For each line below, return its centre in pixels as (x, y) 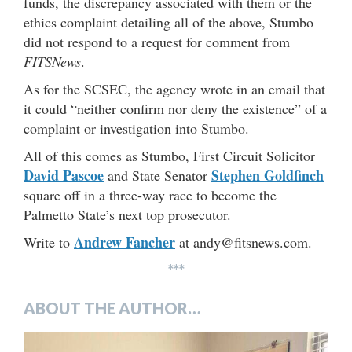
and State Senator (158, 175)
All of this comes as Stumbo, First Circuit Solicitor (169, 155)
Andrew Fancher (125, 242)
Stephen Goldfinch (268, 175)
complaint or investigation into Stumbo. (136, 128)
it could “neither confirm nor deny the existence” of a (175, 108)
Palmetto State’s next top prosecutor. (127, 214)
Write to (49, 242)
